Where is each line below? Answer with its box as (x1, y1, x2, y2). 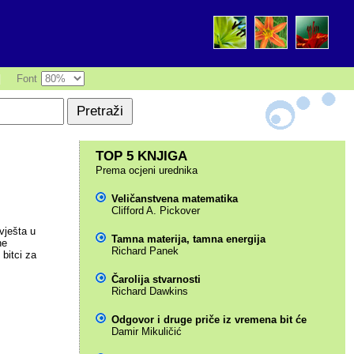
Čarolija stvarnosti (111, 273, 201, 285)
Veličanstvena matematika (111, 193, 238, 205)
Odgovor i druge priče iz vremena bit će (111, 314, 307, 326)
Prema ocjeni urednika (95, 164, 198, 176)
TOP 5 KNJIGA (95, 149, 187, 164)
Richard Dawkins (111, 285, 188, 297)
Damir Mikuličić (111, 326, 182, 337)
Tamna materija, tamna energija (111, 233, 265, 245)
